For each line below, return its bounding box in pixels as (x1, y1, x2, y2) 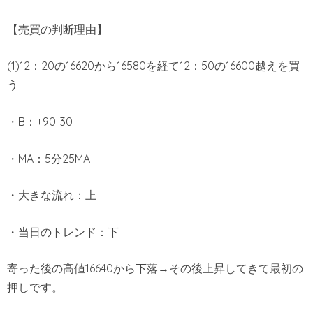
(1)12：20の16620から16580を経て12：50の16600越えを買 (7, 59, 300, 73)
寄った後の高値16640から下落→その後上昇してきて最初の (7, 261, 303, 276)
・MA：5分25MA (7, 151, 90, 166)
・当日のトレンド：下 (7, 224, 119, 239)
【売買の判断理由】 (7, 22, 108, 36)
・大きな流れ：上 (7, 188, 96, 203)
